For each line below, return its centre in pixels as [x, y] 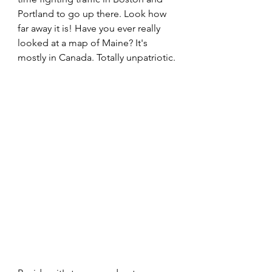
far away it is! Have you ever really [90, 28]
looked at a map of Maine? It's [84, 43]
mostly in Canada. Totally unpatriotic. [97, 57]
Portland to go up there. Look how [93, 14]
